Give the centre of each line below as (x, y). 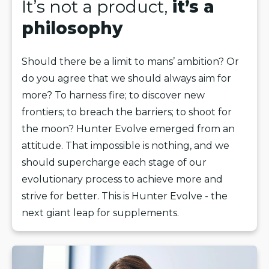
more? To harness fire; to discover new (113, 95)
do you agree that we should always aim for (126, 79)
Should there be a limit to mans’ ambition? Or (130, 62)
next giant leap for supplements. (100, 213)
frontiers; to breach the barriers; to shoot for (127, 112)
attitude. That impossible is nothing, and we (125, 146)
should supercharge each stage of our (114, 163)
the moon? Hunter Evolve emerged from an (128, 129)
